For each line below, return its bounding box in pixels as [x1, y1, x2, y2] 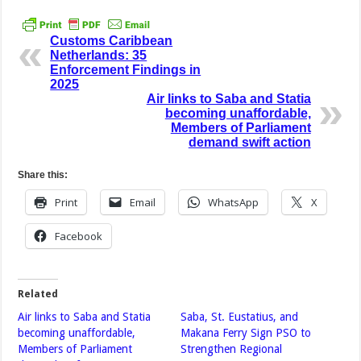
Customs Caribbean [50, 34, 173, 48]
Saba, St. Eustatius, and [180, 310, 298, 324]
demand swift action [188, 135, 311, 150]
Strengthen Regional [180, 342, 282, 356]
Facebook [55, 229, 103, 244]
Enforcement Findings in [50, 63, 201, 77]
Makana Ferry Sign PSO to [180, 326, 311, 340]
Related [18, 288, 59, 301]
